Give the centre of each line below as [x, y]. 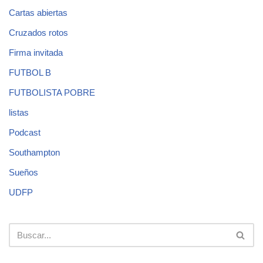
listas [19, 113]
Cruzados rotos [38, 33]
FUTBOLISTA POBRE [52, 93]
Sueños [23, 173]
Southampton [34, 153]
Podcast [25, 133]
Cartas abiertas [38, 13]
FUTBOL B [30, 73]
